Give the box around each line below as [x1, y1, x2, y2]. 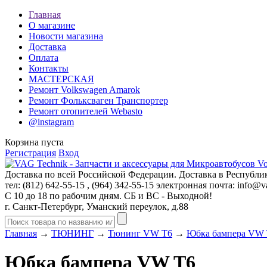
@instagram [29, 117, 74, 127]
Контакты [29, 63, 69, 73]
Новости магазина [29, 31, 103, 41]
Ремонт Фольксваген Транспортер [29, 95, 168, 105]
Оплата [29, 52, 58, 63]
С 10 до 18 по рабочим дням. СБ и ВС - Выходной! [5, 191, 212, 201]
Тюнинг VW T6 [108, 228, 172, 238]
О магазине [29, 20, 75, 30]
